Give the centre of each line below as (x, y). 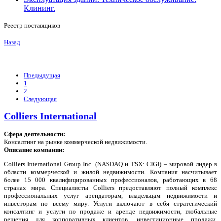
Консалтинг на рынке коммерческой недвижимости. (75, 142)
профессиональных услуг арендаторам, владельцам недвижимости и (110, 195)
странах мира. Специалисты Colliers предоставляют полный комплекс (110, 187)
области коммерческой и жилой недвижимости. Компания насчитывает (110, 172)
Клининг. (39, 8)
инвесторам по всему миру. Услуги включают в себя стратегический (110, 203)
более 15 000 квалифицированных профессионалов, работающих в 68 (110, 180)
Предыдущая (42, 75)
